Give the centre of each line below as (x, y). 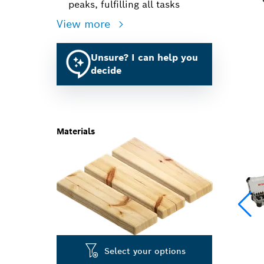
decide (106, 70)
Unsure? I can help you (144, 57)
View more (85, 24)
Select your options (145, 251)
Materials (76, 131)
